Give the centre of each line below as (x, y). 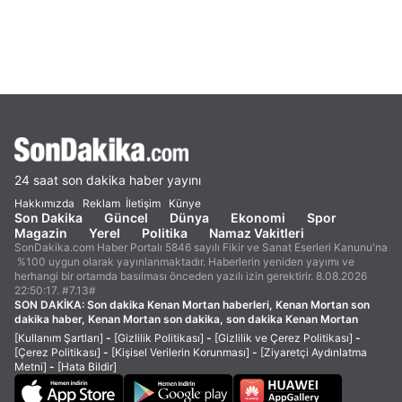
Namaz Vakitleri (257, 233)
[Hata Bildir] (87, 367)
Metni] (31, 367)
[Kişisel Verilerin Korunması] (180, 352)
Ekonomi (258, 218)
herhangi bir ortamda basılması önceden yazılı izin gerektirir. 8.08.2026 (191, 276)
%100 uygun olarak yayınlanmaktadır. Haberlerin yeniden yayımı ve (184, 262)
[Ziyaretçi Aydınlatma (314, 352)
